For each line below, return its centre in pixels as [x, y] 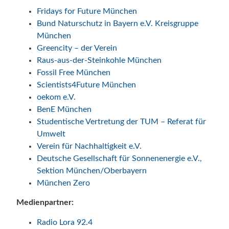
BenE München [64, 110]
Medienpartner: [45, 203]
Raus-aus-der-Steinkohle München [99, 61]
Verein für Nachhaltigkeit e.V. [89, 146]
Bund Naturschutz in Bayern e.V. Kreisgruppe [118, 24]
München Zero [63, 183]
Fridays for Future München [87, 12]
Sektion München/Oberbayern [92, 171]
